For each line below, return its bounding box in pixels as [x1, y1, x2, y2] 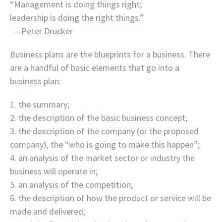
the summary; [18, 99, 69, 110]
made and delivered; [10, 206, 85, 217]
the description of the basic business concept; [18, 112, 187, 123]
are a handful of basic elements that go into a [10, 62, 179, 73]
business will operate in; [10, 166, 98, 177]
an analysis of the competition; [18, 179, 133, 190]
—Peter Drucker [10, 25, 73, 37]
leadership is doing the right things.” [10, 12, 144, 23]
